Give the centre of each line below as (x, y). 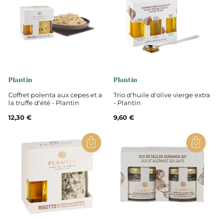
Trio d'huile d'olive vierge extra (162, 95)
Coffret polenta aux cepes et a (55, 95)
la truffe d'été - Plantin (44, 102)
